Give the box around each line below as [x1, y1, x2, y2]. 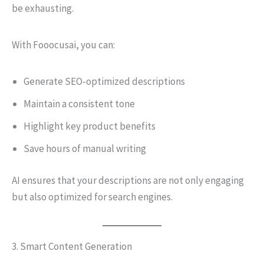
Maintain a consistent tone [24, 97, 135, 110]
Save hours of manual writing [24, 142, 146, 155]
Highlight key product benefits [24, 120, 156, 133]
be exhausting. [12, 2, 74, 15]
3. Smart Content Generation [12, 239, 132, 253]
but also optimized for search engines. [12, 190, 173, 203]
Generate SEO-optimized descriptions [24, 75, 185, 88]
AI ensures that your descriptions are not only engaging [12, 173, 244, 187]
